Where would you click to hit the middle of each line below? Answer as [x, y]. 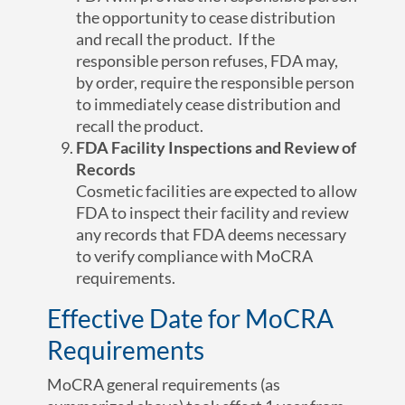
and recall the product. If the [176, 39]
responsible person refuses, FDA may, [207, 61]
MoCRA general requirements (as [164, 385]
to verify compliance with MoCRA [195, 256]
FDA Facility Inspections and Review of [217, 148]
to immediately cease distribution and [209, 104]
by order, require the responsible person [216, 83]
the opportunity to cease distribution [206, 18]
